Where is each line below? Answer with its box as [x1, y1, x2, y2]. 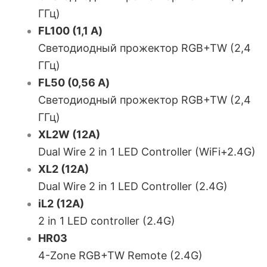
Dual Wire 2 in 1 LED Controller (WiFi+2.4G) [38, 145, 256, 158]
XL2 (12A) [38, 163, 89, 175]
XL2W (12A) [38, 128, 100, 141]
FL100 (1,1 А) [38, 24, 103, 37]
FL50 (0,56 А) [38, 76, 110, 89]
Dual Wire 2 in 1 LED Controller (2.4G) [38, 180, 228, 193]
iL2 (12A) [38, 197, 84, 210]
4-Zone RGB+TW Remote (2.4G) [38, 249, 203, 262]
